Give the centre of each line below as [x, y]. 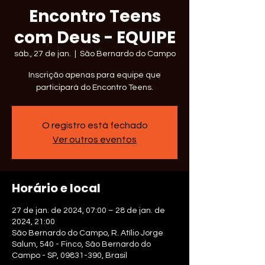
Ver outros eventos [95, 140]
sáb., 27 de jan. [42, 54]
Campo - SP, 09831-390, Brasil [70, 256]
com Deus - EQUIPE [95, 38]
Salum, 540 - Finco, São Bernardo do [81, 244]
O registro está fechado [95, 125]
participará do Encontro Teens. [95, 88]
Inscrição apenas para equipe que [95, 75]
